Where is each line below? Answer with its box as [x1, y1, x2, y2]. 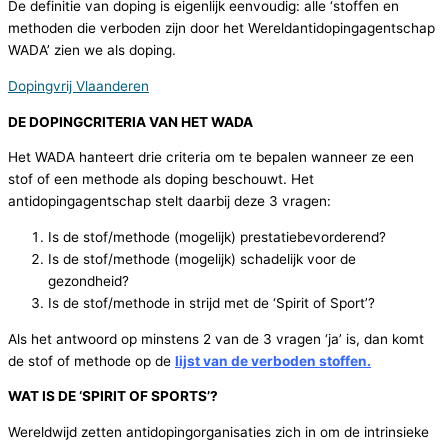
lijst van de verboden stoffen [175, 352, 367, 369]
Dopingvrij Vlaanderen [8, 78, 149, 95]
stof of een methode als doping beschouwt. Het [8, 171, 314, 188]
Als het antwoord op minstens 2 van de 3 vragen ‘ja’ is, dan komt [8, 330, 424, 347]
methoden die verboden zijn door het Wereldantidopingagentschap [8, 20, 435, 37]
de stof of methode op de [8, 352, 175, 369]
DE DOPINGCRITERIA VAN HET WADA [8, 113, 253, 130]
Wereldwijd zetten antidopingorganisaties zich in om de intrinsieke [8, 424, 429, 441]
